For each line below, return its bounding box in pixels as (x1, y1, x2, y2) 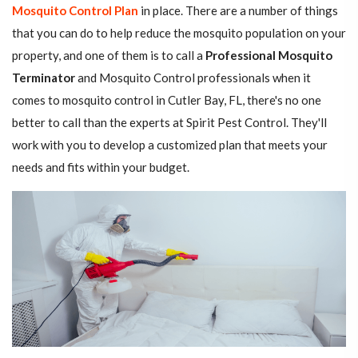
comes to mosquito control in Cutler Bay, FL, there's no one (12, 93, 321, 108)
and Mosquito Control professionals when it (75, 70, 311, 86)
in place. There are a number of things (138, 3, 338, 18)
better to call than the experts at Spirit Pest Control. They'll (12, 115, 327, 130)
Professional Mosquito (205, 48, 332, 63)
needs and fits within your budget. (12, 160, 189, 175)
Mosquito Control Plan (12, 3, 138, 18)
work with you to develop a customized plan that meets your (12, 137, 328, 153)
